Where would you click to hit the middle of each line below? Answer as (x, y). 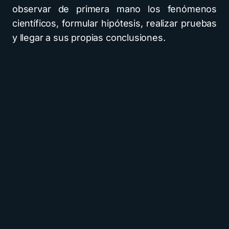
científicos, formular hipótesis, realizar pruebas (114, 23)
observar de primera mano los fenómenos (114, 9)
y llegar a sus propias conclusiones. (89, 38)
